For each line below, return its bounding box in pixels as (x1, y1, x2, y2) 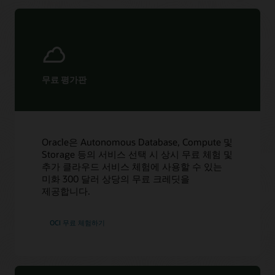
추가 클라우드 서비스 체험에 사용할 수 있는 (42, 160, 223, 173)
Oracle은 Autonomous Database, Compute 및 (42, 136, 233, 149)
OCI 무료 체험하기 (50, 217, 106, 227)
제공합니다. (42, 185, 91, 198)
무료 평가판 (42, 73, 87, 85)
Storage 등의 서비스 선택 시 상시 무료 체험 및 (42, 148, 233, 161)
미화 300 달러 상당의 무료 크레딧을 (42, 172, 190, 185)
